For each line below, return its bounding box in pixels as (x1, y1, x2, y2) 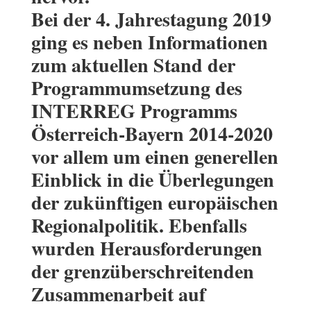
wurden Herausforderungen (31, 234, 262, 263)
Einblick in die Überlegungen (31, 165, 274, 194)
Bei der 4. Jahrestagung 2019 (31, 5, 271, 34)
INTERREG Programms (31, 96, 237, 126)
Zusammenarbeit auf (31, 280, 205, 309)
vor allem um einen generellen (31, 142, 278, 171)
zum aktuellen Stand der (31, 51, 235, 80)
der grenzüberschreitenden (31, 257, 254, 286)
